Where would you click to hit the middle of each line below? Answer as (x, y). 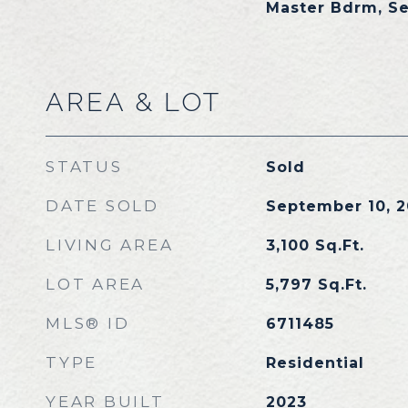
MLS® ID (88, 323)
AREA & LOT (133, 102)
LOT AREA (95, 284)
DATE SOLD (102, 206)
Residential (315, 363)
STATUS (84, 167)
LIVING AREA (110, 245)
